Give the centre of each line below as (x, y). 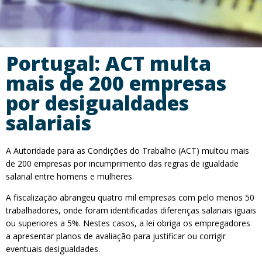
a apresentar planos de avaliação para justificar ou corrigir (116, 236)
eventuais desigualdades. (53, 249)
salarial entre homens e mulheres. (70, 176)
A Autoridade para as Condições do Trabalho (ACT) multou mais (127, 151)
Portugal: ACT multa (108, 63)
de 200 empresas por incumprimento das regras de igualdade (122, 163)
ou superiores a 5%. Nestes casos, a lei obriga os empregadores (128, 223)
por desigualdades (97, 103)
